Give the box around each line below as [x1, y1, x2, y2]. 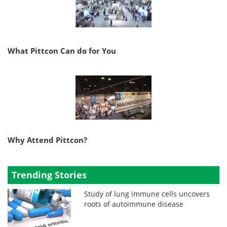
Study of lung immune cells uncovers [84, 189, 210, 199]
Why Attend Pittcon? [8, 135, 87, 145]
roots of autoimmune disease [84, 199, 184, 209]
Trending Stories [12, 169, 87, 181]
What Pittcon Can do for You [8, 46, 116, 56]
